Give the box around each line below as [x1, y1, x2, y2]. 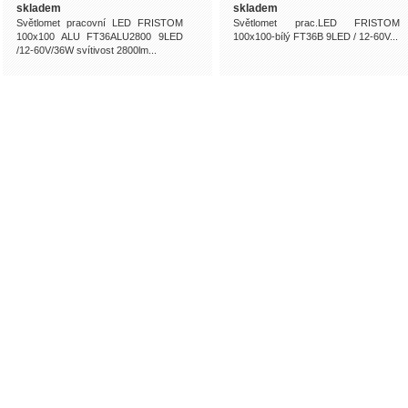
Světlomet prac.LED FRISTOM [233, 17, 400, 28]
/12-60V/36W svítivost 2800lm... [16, 45, 157, 56]
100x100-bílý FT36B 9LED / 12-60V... [233, 31, 398, 42]
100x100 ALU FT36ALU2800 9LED [16, 31, 183, 42]
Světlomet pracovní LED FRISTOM [16, 17, 183, 28]
